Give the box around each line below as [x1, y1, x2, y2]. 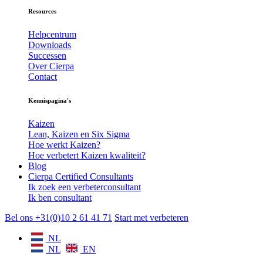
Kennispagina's [28, 96, 71, 104]
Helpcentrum [28, 29, 76, 39]
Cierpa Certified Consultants [28, 171, 133, 181]
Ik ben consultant [28, 192, 92, 203]
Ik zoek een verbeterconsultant [28, 181, 141, 192]
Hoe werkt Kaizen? [28, 139, 100, 150]
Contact [28, 71, 57, 82]
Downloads [28, 39, 71, 50]
